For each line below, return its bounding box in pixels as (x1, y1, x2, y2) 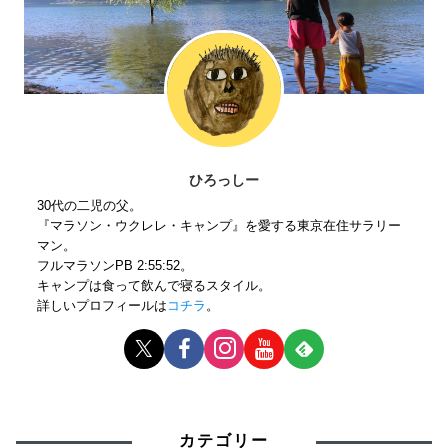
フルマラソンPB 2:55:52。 (37, 257, 194, 273)
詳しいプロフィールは (37, 297, 168, 313)
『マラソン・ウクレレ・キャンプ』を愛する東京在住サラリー (37, 217, 402, 233)
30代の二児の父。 (37, 197, 143, 213)
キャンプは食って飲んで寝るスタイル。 (37, 277, 272, 293)
